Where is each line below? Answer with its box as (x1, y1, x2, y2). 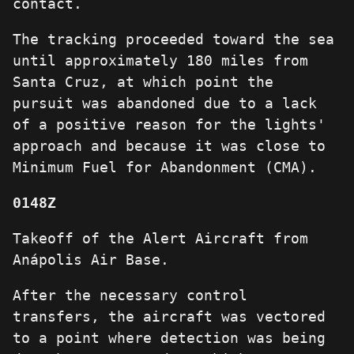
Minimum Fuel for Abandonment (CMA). (13, 159, 317, 176)
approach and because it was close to (13, 137, 326, 155)
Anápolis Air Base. (13, 251, 169, 269)
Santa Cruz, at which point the (13, 73, 273, 91)
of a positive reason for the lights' (13, 116, 326, 134)
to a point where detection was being (13, 330, 326, 347)
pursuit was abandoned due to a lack (13, 95, 317, 112)
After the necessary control (13, 287, 247, 304)
